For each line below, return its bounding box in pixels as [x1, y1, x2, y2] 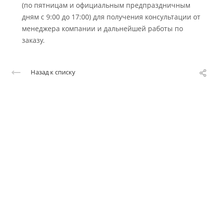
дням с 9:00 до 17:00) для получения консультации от [22, 12, 200, 21]
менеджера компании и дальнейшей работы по [22, 24, 183, 33]
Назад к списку [31, 68, 75, 77]
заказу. [22, 36, 45, 45]
